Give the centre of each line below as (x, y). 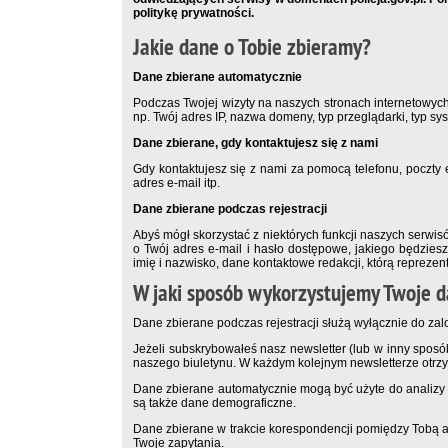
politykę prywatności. (193, 13)
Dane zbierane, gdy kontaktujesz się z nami (255, 143)
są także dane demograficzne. (214, 403)
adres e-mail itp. (176, 183)
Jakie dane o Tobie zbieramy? (252, 47)
